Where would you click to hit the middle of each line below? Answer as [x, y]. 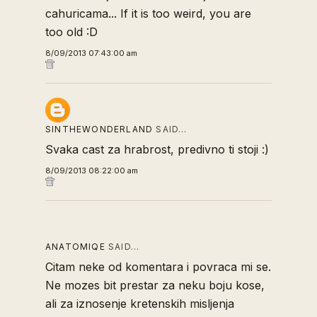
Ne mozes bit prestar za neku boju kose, [155, 285]
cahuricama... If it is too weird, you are [148, 13]
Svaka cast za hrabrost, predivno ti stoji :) [157, 149]
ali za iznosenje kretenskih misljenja [140, 304]
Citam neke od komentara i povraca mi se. [158, 267]
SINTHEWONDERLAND [99, 129]
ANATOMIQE [75, 247]
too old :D [71, 32]
